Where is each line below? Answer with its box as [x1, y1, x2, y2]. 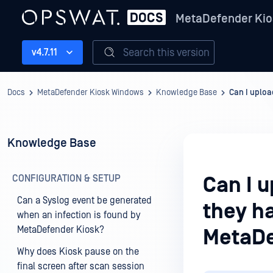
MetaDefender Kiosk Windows [37, 88, 144, 97]
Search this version [123, 46, 210, 59]
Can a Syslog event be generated [17, 195, 152, 206]
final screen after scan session [17, 261, 144, 272]
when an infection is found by [17, 210, 140, 221]
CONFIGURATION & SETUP [12, 173, 121, 184]
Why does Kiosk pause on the [17, 246, 139, 257]
